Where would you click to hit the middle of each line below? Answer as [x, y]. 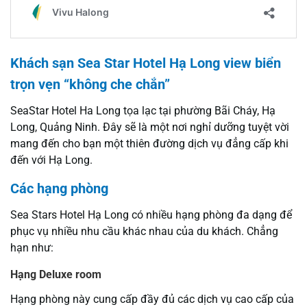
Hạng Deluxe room [56, 274]
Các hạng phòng [59, 189]
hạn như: [32, 248]
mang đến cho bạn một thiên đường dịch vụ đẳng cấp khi [149, 144]
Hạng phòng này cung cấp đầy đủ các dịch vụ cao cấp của [152, 299]
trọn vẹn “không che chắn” [92, 85]
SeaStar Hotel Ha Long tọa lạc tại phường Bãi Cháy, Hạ [143, 111]
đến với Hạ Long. [51, 160]
